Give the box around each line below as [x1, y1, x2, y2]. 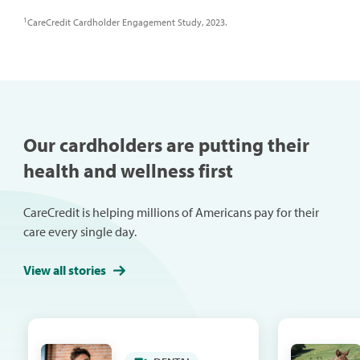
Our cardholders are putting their [22, 133, 309, 157]
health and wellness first [22, 158, 233, 183]
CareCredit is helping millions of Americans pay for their [22, 204, 319, 221]
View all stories [22, 262, 106, 279]
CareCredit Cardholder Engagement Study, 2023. [27, 16, 227, 29]
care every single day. [22, 223, 137, 240]
